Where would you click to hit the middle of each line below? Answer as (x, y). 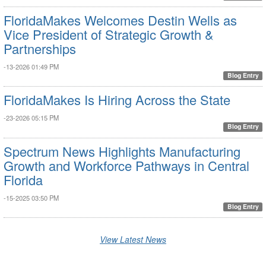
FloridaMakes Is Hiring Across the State (117, 100)
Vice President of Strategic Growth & (109, 34)
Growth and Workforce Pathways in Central (126, 165)
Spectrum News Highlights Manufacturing (122, 151)
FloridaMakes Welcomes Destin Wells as (120, 20)
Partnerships (40, 49)
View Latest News (133, 239)
